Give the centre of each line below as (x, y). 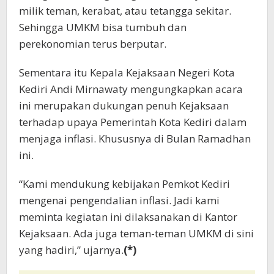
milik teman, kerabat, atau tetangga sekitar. (125, 11)
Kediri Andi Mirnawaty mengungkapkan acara (131, 89)
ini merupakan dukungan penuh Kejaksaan (124, 106)
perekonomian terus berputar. (93, 44)
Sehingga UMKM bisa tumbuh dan (103, 28)
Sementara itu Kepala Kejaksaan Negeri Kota (127, 73)
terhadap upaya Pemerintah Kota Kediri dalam (133, 122)
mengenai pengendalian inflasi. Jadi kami (119, 201)
